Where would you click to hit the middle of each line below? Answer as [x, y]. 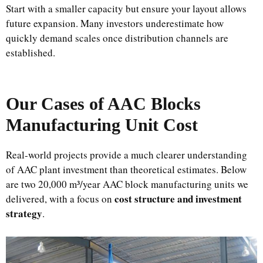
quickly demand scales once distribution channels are [117, 38]
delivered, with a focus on [60, 198]
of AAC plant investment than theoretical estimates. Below [126, 169]
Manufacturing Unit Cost [102, 124]
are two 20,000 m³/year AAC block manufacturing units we [127, 184]
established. [31, 52]
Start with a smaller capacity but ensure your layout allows [126, 8]
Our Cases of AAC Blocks [103, 103]
